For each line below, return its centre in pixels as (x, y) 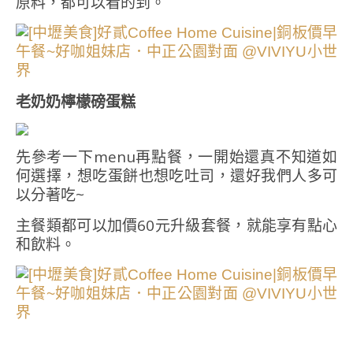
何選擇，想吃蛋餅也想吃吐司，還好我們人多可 (176, 176)
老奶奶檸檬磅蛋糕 (76, 102)
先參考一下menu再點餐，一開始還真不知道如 (176, 157)
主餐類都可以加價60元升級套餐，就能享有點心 (176, 225)
